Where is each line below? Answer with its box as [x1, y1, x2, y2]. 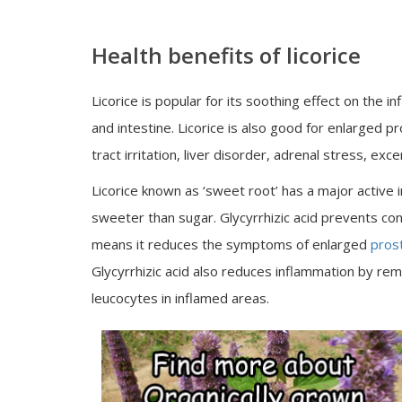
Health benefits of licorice [92, 40, 361, 70]
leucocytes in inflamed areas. [92, 289, 269, 307]
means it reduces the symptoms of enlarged [92, 235, 371, 253]
